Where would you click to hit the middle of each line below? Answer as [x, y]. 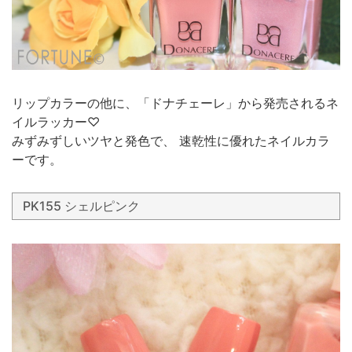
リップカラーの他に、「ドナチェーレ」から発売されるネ [175, 103]
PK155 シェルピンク [81, 206]
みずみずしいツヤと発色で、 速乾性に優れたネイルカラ [171, 140]
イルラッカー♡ [56, 121]
